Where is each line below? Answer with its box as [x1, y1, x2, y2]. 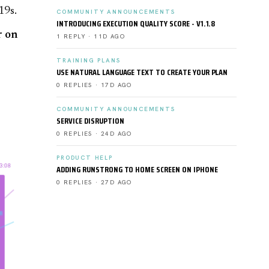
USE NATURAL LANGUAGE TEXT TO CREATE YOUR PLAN [56, 65, 228, 79]
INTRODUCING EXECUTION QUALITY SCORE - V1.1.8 [56, 17, 216, 31]
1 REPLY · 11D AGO [56, 32, 125, 41]
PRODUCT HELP [56, 154, 113, 162]
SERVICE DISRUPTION [56, 114, 124, 128]
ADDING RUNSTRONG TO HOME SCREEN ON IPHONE [56, 163, 218, 177]
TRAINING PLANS [56, 56, 121, 65]
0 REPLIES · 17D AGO [56, 81, 132, 89]
